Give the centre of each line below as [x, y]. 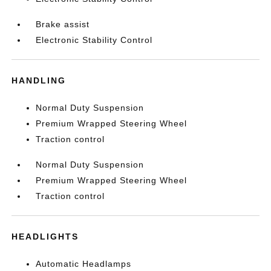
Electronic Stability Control [94, 40]
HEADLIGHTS [45, 237]
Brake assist [63, 24]
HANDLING [39, 80]
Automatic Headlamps [84, 264]
